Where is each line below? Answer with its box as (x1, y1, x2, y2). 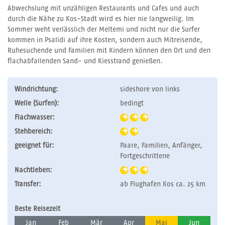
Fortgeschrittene (120, 152, 170, 160)
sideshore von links (120, 85, 180, 93)
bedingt (120, 99, 144, 107)
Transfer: (15, 180, 41, 188)
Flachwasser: (15, 114, 55, 121)
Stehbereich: (15, 128, 53, 135)
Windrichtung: (15, 85, 58, 93)
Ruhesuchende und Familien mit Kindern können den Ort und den (8, 47, 210, 54)
